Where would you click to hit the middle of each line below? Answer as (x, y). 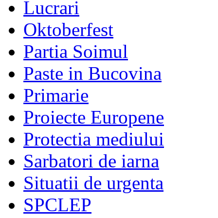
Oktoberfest (68, 30)
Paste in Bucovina (92, 73)
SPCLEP (57, 205)
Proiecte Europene (94, 117)
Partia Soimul (76, 52)
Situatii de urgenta (93, 183)
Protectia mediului (94, 139)
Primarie (56, 95)
